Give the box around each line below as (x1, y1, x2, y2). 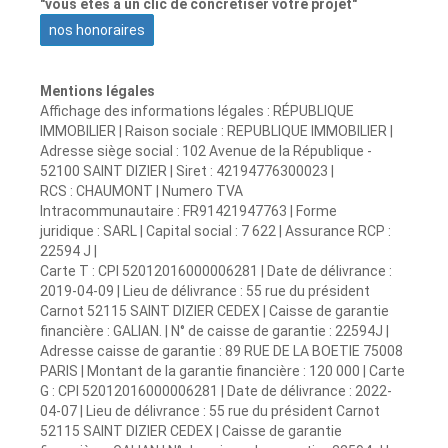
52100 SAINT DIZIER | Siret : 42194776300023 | (40, 163, 334, 180)
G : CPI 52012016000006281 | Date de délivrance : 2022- (40, 383, 392, 400)
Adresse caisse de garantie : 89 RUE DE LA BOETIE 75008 (40, 343, 403, 360)
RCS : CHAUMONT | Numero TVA (40, 183, 243, 200)
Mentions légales (40, 83, 155, 100)
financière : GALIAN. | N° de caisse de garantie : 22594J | (40, 323, 389, 340)
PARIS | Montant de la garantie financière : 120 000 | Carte (40, 363, 405, 380)
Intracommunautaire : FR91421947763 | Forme (40, 203, 337, 220)
